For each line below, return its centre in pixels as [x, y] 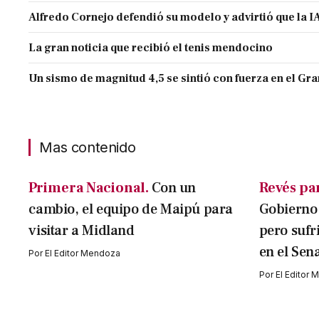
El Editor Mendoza [83, 253]
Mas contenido [88, 148]
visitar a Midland [82, 231]
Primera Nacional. [89, 188]
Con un [174, 188]
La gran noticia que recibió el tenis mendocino [151, 48]
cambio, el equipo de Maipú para [131, 210]
